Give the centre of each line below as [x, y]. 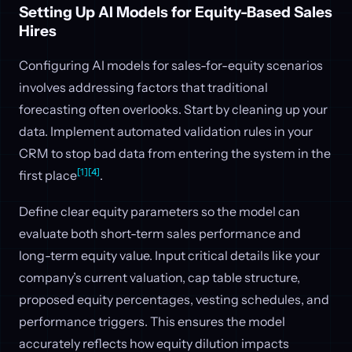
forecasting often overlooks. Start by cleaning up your [173, 110]
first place [48, 176]
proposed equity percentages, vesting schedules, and [174, 300]
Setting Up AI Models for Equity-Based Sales [176, 12]
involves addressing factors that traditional [143, 88]
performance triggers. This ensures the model [152, 322]
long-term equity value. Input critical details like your [169, 256]
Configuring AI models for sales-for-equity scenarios [171, 66]
